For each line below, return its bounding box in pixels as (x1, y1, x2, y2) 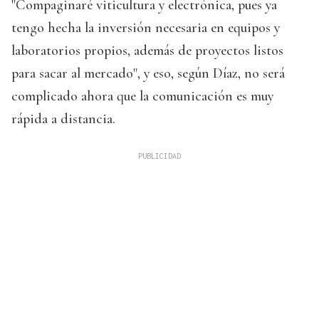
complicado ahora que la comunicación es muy (11, 88, 273, 105)
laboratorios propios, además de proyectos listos (11, 42, 283, 60)
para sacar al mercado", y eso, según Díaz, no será (11, 65, 285, 83)
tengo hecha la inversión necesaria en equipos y (11, 19, 280, 37)
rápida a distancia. (11, 110, 115, 128)
